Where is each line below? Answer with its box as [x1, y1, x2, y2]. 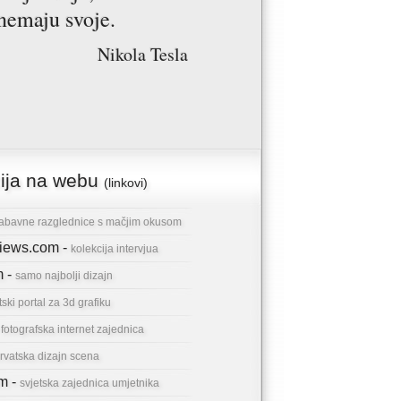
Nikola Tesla [98, 42, 188, 66]
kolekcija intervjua [71, 243, 158, 255]
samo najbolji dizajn [15, 269, 113, 282]
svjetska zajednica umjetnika [20, 377, 159, 389]
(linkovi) [104, 175, 148, 190]
